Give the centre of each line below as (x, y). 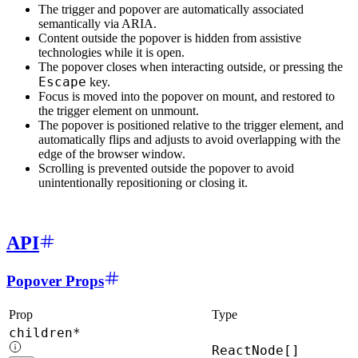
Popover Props (55, 281)
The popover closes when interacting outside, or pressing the (191, 66)
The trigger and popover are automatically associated (171, 9)
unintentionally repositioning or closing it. (143, 182)
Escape (62, 82)
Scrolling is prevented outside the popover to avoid (166, 168)
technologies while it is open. (111, 52)
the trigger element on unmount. (119, 110)
